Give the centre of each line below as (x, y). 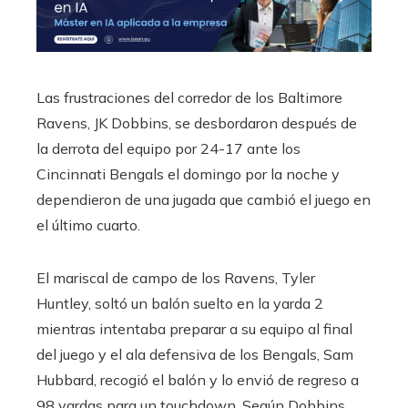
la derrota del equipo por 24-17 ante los (168, 148)
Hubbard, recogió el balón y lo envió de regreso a (198, 379)
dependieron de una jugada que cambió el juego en (204, 199)
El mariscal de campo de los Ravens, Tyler (176, 277)
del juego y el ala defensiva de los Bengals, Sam (195, 354)
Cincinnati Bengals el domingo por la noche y (188, 173)
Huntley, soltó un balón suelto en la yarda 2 (180, 303)
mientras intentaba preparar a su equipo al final (194, 328)
